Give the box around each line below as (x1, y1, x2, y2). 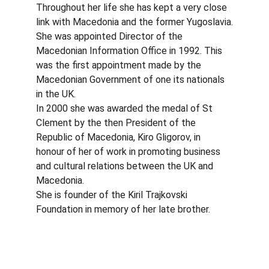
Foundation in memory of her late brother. (36, 204, 210, 215)
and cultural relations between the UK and (36, 160, 216, 172)
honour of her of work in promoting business (36, 146, 223, 157)
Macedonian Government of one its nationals (36, 74, 227, 85)
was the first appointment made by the (36, 59, 204, 71)
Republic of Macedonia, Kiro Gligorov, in (36, 131, 203, 143)
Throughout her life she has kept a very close (36, 2, 229, 13)
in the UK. (36, 88, 76, 100)
